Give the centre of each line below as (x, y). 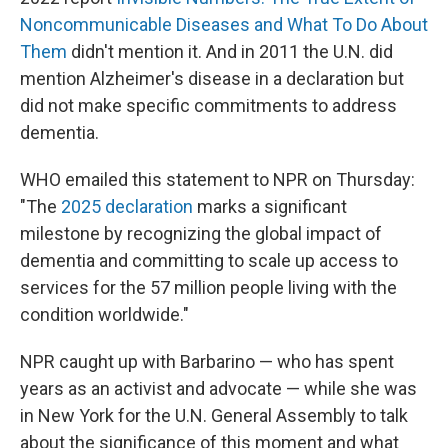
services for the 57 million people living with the (208, 287)
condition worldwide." (104, 314)
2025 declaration (127, 206)
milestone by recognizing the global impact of (201, 233)
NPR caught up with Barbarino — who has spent (207, 361)
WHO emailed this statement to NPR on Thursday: (217, 179)
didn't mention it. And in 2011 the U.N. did (230, 51)
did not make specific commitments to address (208, 105)
